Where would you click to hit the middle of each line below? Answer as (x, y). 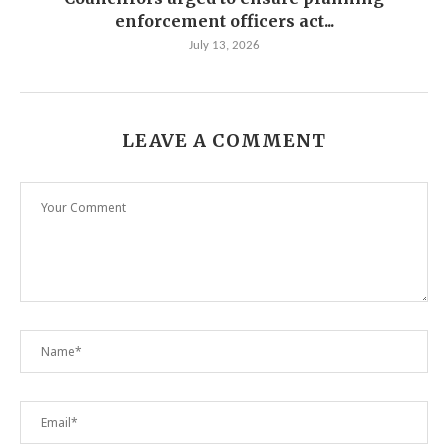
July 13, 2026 (224, 46)
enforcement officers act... (224, 21)
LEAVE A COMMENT (224, 141)
